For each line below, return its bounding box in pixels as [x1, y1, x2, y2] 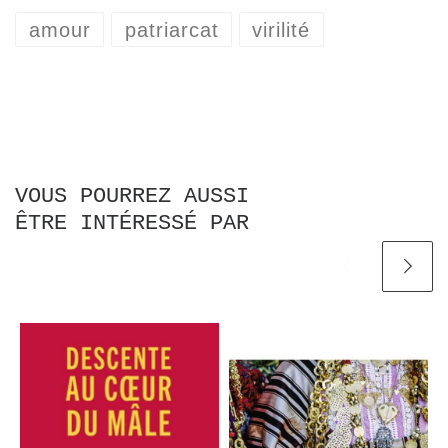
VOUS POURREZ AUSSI [15, 183, 249, 208]
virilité [252, 18, 311, 41]
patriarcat [124, 18, 219, 41]
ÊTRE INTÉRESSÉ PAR [15, 210, 249, 235]
